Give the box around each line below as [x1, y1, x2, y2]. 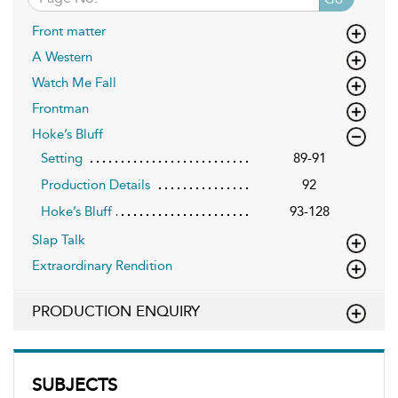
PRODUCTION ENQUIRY [32, 301, 200, 320]
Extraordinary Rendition [32, 257, 172, 274]
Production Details [41, 176, 150, 193]
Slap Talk [32, 231, 85, 248]
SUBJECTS [32, 373, 117, 395]
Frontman [32, 99, 89, 116]
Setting [41, 149, 83, 166]
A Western [32, 48, 92, 65]
